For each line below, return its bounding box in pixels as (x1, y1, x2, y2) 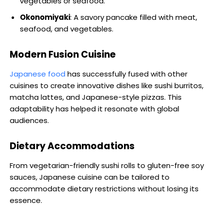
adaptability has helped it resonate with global (10, 104, 179, 114)
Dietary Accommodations (10, 139, 135, 153)
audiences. (10, 115, 49, 126)
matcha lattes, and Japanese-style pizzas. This (10, 92, 182, 103)
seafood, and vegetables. (20, 24, 113, 34)
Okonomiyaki (20, 12, 70, 23)
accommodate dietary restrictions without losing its (10, 184, 199, 194)
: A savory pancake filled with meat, (70, 12, 197, 23)
